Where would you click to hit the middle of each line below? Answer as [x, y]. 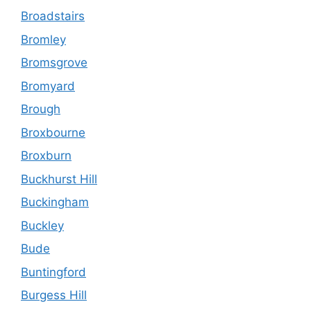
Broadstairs [53, 16]
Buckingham [55, 202]
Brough [41, 109]
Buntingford [53, 272]
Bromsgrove [54, 63]
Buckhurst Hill [59, 179]
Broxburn [46, 156]
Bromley [43, 39]
